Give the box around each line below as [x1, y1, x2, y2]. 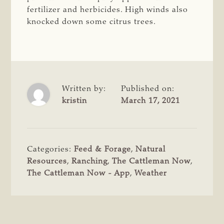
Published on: [121, 85, 175, 93]
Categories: [27, 145, 74, 154]
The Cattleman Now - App [27, 169, 130, 178]
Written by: [62, 85, 106, 93]
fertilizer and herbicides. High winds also [27, 6, 188, 14]
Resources [27, 157, 67, 166]
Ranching [71, 157, 108, 166]
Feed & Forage [74, 145, 131, 154]
